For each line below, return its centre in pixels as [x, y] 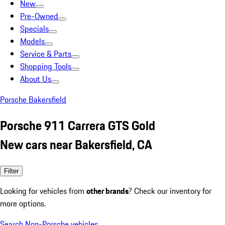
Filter [11, 171]
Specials [34, 29]
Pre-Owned [39, 16]
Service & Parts [46, 54]
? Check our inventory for [170, 191]
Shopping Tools [46, 66]
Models [32, 41]
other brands [107, 191]
